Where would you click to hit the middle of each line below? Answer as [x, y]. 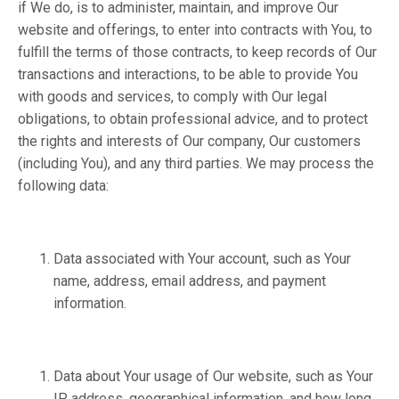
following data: [65, 186]
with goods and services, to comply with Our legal [172, 97]
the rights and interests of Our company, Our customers [189, 141]
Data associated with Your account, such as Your [202, 259]
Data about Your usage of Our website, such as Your [213, 376]
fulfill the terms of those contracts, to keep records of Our [197, 52]
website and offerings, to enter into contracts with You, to [195, 30]
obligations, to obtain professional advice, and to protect [193, 119]
